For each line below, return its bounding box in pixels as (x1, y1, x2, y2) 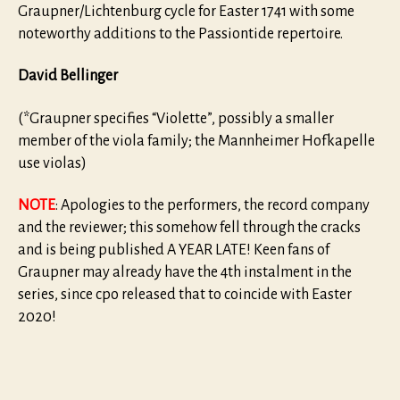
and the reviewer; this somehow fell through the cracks (18, 220, 361, 237)
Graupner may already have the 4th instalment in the (18, 264, 352, 281)
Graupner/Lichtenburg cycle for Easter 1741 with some (18, 3, 354, 20)
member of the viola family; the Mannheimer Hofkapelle (18, 132, 375, 149)
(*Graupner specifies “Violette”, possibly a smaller (18, 110, 334, 127)
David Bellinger (18, 68, 118, 85)
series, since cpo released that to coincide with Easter (18, 287, 352, 304)
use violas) (18, 154, 87, 171)
